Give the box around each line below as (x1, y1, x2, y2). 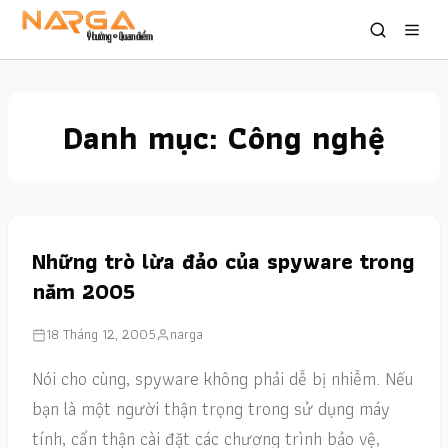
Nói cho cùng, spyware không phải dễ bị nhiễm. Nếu (32, 364, 413, 393)
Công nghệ (228, 112, 385, 163)
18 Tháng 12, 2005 (46, 323, 156, 345)
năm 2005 (32, 274, 135, 309)
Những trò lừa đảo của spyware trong (32, 244, 415, 279)
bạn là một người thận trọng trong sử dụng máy (32, 394, 390, 423)
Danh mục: (63, 112, 228, 163)
